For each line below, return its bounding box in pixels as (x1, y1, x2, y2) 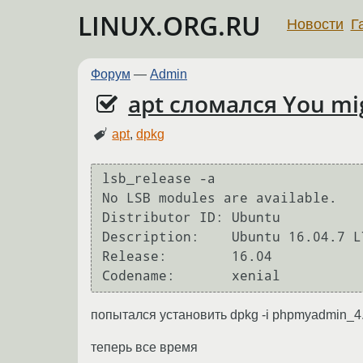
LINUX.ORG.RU (78, 8, 261, 43)
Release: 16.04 (102, 249, 167, 265)
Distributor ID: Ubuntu (102, 210, 224, 226)
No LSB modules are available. (102, 190, 337, 207)
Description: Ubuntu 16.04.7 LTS (102, 229, 199, 246)
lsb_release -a (102, 171, 216, 187)
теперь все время (91, 340, 198, 354)
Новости (287, 15, 344, 32)
